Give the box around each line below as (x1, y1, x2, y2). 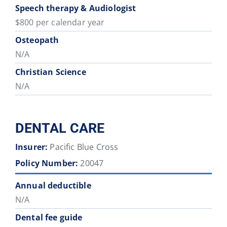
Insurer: (15, 141, 48, 153)
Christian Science (15, 66, 86, 78)
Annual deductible (15, 179, 91, 191)
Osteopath (15, 34, 59, 46)
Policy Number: (15, 157, 79, 169)
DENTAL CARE (15, 120, 104, 136)
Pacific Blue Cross (48, 141, 119, 153)
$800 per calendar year (15, 16, 105, 28)
